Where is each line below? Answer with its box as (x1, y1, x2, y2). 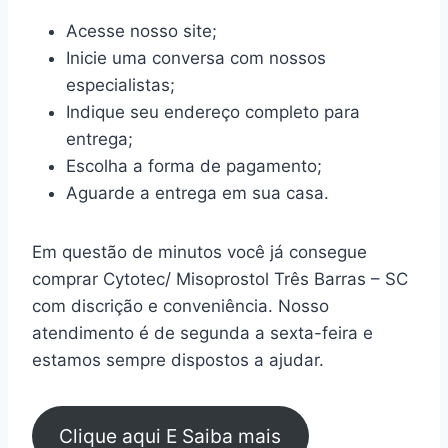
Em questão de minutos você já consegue (32, 242, 367, 263)
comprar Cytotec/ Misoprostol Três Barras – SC (32, 269, 408, 290)
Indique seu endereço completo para (66, 102, 360, 123)
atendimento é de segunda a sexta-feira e (32, 323, 373, 344)
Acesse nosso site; (66, 21, 217, 42)
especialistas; (66, 75, 175, 96)
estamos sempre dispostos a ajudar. (32, 350, 324, 371)
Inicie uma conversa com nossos (66, 48, 326, 69)
